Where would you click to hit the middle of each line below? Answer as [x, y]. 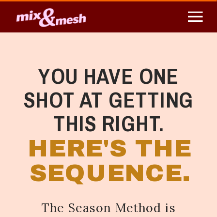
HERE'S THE [109, 148]
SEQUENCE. [109, 173]
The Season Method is [108, 208]
